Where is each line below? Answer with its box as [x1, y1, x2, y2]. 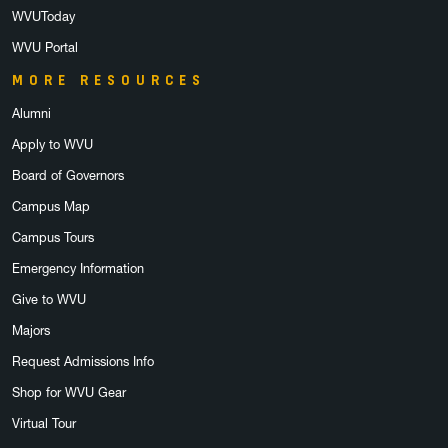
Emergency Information [12, 260, 144, 276]
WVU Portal [12, 39, 78, 55]
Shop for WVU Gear [12, 384, 126, 400]
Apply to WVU [12, 136, 93, 152]
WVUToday [12, 8, 75, 24]
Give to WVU [12, 291, 86, 307]
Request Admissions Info [12, 353, 154, 369]
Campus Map [12, 198, 90, 214]
